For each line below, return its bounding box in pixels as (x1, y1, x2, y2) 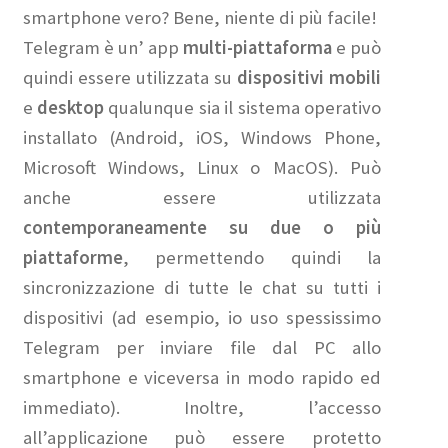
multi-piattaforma (182, 36, 332, 60)
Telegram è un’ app (22, 36, 183, 60)
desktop (37, 96, 109, 120)
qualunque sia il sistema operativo (108, 96, 382, 120)
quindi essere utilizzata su (22, 66, 237, 90)
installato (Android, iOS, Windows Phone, (22, 126, 382, 150)
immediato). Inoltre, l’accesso (22, 396, 382, 420)
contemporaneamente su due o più (22, 216, 382, 240)
